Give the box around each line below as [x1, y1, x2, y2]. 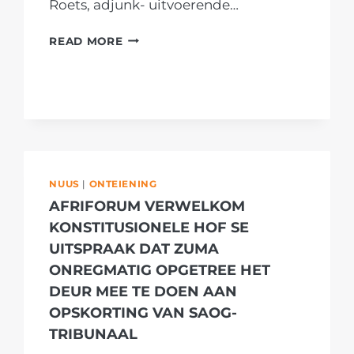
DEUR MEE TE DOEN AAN [49, 283, 238, 301]
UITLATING [122, 175, 186, 189]
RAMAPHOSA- [122, 157, 206, 171]
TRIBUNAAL [49, 326, 138, 344]
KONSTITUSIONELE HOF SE [49, 219, 250, 237]
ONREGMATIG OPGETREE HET [49, 262, 271, 280]
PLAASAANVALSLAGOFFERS [122, 66, 291, 80]
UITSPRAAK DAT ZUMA [49, 240, 220, 258]
